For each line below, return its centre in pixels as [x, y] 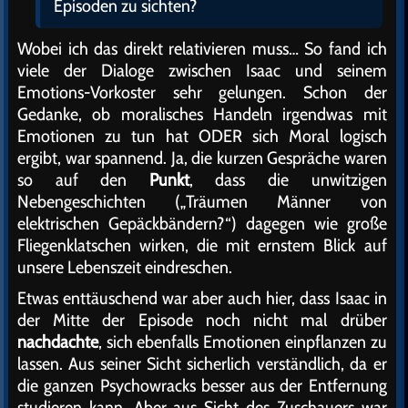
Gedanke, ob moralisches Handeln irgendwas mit [202, 114]
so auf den [83, 180]
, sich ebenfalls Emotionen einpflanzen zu [243, 342]
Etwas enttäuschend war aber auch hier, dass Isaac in [202, 298]
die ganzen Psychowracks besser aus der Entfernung [202, 386]
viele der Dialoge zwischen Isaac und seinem [202, 71]
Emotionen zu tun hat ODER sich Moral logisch [202, 136]
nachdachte [58, 342]
